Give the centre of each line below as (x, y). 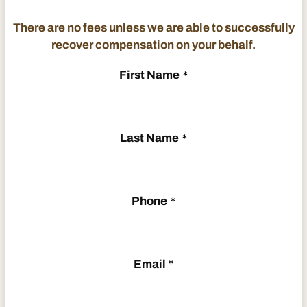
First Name (150, 75)
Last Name (150, 138)
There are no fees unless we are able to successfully (153, 28)
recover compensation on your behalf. (153, 45)
